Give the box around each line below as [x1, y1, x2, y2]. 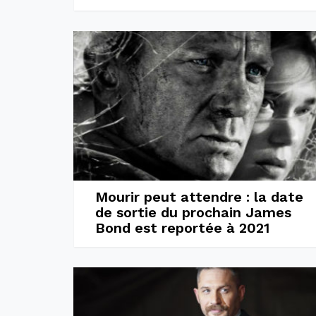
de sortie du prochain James [95, 204, 291, 221]
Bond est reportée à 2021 [95, 219, 269, 236]
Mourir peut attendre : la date [95, 188, 303, 205]
